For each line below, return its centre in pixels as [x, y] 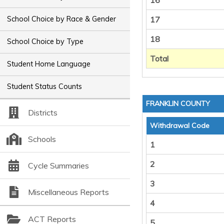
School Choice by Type [45, 42]
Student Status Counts [45, 87]
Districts [42, 112]
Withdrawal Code [180, 125]
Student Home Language [49, 64]
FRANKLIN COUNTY [178, 103]
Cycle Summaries [58, 165]
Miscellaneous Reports [68, 192]
